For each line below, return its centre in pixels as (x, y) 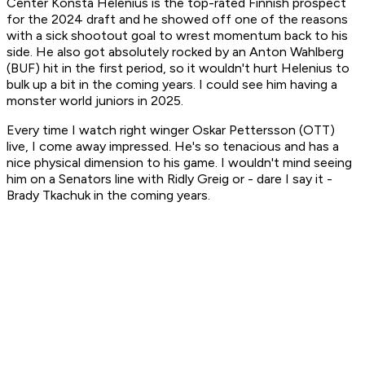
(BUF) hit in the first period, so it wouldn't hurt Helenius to (178, 68)
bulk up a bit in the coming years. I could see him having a (172, 85)
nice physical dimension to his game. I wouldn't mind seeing (179, 163)
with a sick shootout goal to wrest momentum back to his (177, 36)
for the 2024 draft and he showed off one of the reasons (177, 20)
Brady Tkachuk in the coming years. (108, 196)
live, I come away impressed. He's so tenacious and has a (173, 147)
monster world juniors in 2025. (95, 101)
